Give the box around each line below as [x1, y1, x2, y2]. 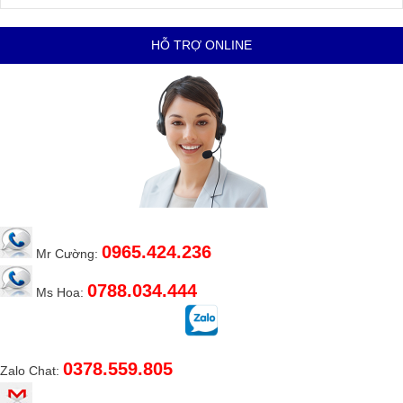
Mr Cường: [32, 246, 102, 262]
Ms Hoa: [32, 285, 87, 300]
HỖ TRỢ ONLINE [151, 38, 252, 53]
